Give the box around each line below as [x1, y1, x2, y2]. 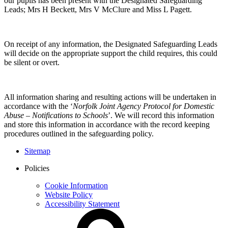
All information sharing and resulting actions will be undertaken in [4, 93, 216, 102]
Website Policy [45, 190, 93, 199]
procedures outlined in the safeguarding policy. [4, 129, 154, 138]
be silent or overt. [4, 58, 60, 67]
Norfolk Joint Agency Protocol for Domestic [73, 102, 214, 111]
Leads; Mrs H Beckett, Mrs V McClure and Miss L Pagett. [4, 5, 192, 14]
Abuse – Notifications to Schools [4, 111, 108, 120]
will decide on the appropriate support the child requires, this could [4, 49, 217, 58]
